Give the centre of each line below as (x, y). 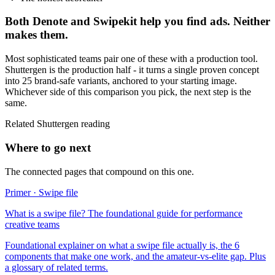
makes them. (37, 35)
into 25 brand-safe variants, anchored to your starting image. (121, 81)
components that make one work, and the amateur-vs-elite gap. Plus (135, 256)
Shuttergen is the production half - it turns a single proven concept (132, 70)
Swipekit (115, 21)
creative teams (32, 224)
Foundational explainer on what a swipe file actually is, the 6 (122, 245)
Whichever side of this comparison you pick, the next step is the (128, 92)
